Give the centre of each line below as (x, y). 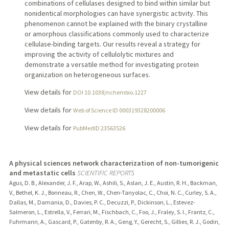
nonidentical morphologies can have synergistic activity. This (116, 14)
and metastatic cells (42, 173)
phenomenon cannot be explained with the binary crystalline (116, 24)
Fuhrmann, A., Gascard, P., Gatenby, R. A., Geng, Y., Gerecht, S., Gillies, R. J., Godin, (114, 222)
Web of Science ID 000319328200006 (119, 110)
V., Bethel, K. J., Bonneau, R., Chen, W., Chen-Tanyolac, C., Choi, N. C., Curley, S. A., (113, 193)
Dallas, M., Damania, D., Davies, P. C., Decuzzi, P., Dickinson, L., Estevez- (102, 202)
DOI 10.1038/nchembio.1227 (110, 93)
